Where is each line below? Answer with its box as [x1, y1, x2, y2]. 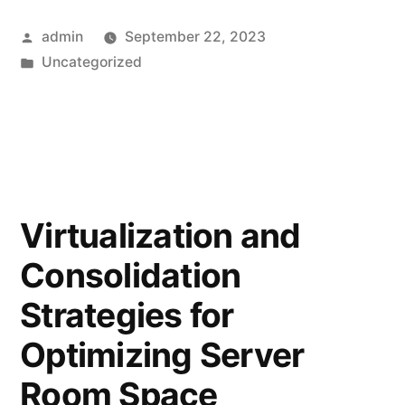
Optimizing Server [20, 334, 305, 375]
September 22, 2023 [124, 27, 266, 45]
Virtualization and [20, 214, 301, 256]
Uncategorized [41, 52, 142, 71]
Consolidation [20, 254, 241, 296]
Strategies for [20, 294, 234, 335]
